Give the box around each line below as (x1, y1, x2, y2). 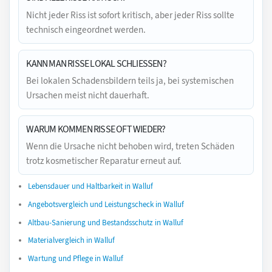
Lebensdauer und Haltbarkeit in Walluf (28, 181, 153, 192)
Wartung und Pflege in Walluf (28, 253, 123, 263)
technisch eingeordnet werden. (26, 23, 146, 36)
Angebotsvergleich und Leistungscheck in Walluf (28, 199, 184, 210)
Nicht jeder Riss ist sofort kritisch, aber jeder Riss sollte (26, 8, 235, 21)
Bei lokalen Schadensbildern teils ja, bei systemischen (26, 75, 234, 87)
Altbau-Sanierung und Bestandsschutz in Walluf (28, 217, 183, 228)
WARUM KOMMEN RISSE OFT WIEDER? (26, 122, 166, 135)
